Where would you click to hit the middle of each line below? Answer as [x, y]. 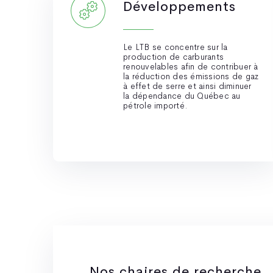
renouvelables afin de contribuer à [191, 66]
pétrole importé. [155, 105]
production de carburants [173, 57]
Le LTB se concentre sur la [175, 47]
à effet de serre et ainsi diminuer [187, 86]
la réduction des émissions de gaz [191, 76]
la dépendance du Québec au [182, 96]
